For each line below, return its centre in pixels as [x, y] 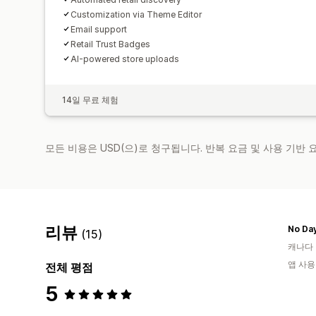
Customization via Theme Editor [136, 14]
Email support [99, 29]
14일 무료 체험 [90, 99]
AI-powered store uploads [125, 59]
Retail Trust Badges [110, 44]
